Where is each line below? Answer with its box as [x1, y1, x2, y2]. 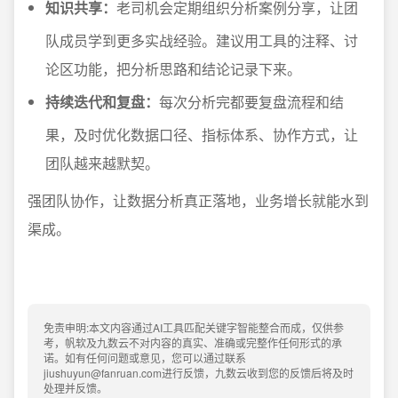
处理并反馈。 [44, 380, 107, 395]
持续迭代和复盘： [45, 92, 159, 112]
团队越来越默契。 [45, 153, 159, 173]
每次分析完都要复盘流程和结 [159, 92, 344, 112]
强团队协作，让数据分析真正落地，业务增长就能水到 [28, 190, 369, 211]
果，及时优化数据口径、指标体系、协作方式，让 [45, 124, 358, 145]
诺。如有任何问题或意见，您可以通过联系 [44, 350, 246, 365]
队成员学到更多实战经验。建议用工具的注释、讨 [45, 30, 358, 51]
